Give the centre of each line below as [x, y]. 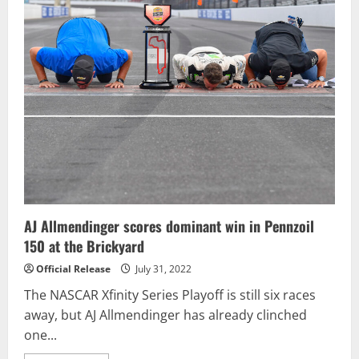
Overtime [121, 37]
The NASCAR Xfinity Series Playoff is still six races [170, 295]
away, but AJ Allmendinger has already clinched [165, 315]
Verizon [116, 71]
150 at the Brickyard [84, 246]
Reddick [117, 14]
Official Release [73, 269]
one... [40, 335]
